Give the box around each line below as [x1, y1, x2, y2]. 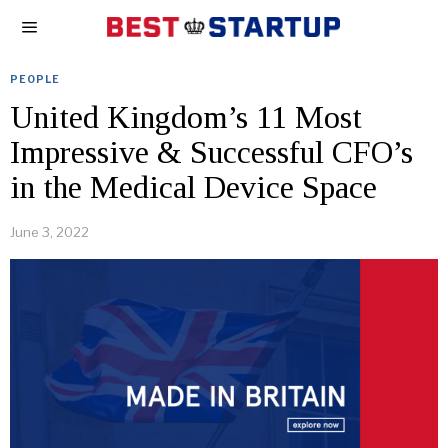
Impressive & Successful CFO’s [10, 134, 413, 170]
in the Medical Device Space [10, 169, 377, 205]
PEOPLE [10, 73, 60, 85]
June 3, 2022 [10, 224, 89, 240]
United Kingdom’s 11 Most [10, 99, 362, 135]
